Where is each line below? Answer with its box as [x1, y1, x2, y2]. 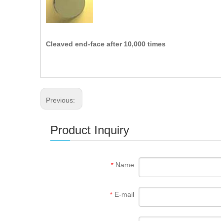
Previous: [46, 96, 77, 104]
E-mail [114, 190, 134, 198]
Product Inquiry [50, 123, 129, 137]
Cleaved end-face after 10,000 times [46, 39, 166, 48]
